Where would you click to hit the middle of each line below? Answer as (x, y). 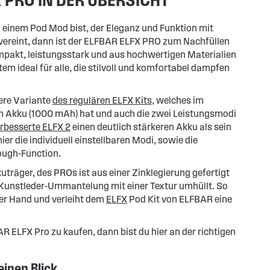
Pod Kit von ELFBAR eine (179, 199)
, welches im (177, 100)
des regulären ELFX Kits (102, 100)
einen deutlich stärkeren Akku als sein (151, 127)
